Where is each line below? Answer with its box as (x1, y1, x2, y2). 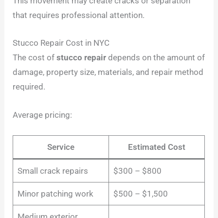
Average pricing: (13, 109, 73, 120)
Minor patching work (17, 188, 93, 199)
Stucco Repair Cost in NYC (13, 38, 110, 48)
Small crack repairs (17, 165, 88, 176)
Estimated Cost (128, 142, 186, 152)
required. (13, 82, 46, 92)
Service (47, 142, 75, 152)
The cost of (13, 53, 57, 63)
